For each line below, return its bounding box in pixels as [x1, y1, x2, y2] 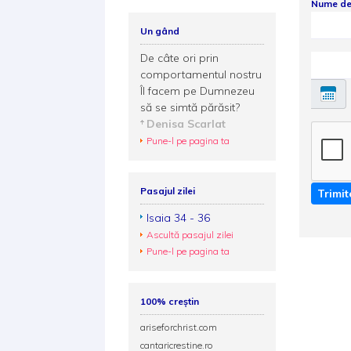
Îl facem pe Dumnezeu [140, 84, 255, 98]
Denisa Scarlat [147, 117, 226, 131]
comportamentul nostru [140, 67, 262, 81]
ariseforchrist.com [140, 321, 218, 333]
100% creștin [140, 295, 200, 307]
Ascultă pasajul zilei [147, 229, 234, 241]
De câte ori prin [140, 51, 219, 65]
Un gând [140, 25, 180, 37]
